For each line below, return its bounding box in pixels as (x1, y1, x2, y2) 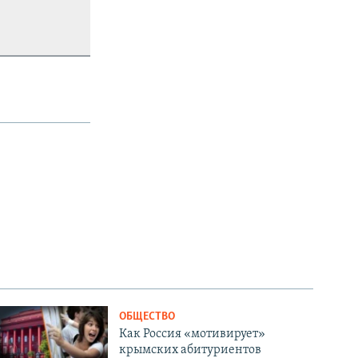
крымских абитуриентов (119, 343, 262, 356)
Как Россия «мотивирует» (119, 327, 266, 340)
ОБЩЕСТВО (119, 310, 176, 323)
